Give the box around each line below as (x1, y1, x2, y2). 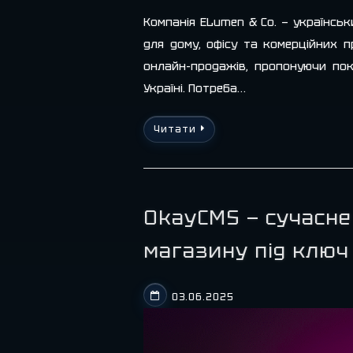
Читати (154, 122, 196, 136)
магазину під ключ (143, 237, 349, 264)
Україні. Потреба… (143, 80, 246, 95)
